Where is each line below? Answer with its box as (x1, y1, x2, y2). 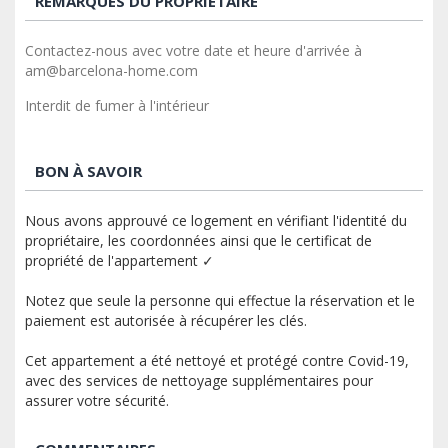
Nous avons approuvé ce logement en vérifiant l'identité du (25, 210, 407, 230)
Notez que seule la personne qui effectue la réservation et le (25, 290, 415, 310)
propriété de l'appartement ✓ (25, 250, 214, 270)
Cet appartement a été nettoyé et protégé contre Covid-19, (25, 350, 409, 370)
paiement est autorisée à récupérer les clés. (25, 310, 307, 330)
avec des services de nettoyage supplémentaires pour (25, 370, 373, 390)
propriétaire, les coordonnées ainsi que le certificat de (25, 230, 372, 250)
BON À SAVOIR (35, 160, 142, 181)
